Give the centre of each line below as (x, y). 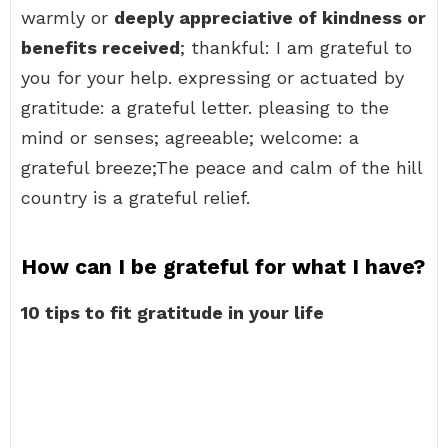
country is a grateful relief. (135, 197)
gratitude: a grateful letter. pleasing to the (205, 107)
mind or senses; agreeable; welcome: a (190, 137)
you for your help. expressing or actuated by (212, 77)
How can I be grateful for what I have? (223, 266)
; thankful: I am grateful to (296, 47)
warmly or (67, 17)
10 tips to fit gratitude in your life (172, 312)
